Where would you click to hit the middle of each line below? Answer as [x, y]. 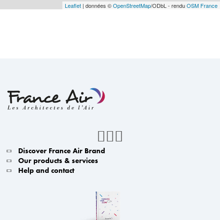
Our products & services [58, 161]
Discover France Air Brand [62, 151]
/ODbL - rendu [169, 5]
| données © [97, 5]
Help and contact [46, 170]
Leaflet [73, 5]
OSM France [202, 5]
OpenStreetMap [132, 5]
